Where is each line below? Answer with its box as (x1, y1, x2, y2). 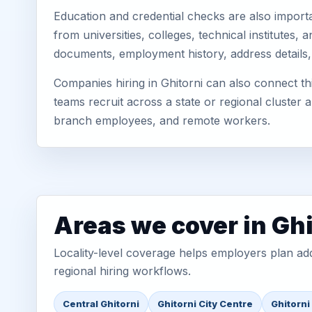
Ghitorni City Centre (157, 298, 253, 309)
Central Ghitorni (63, 298, 139, 309)
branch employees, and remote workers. (54, 114, 270, 127)
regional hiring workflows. (54, 264, 191, 278)
